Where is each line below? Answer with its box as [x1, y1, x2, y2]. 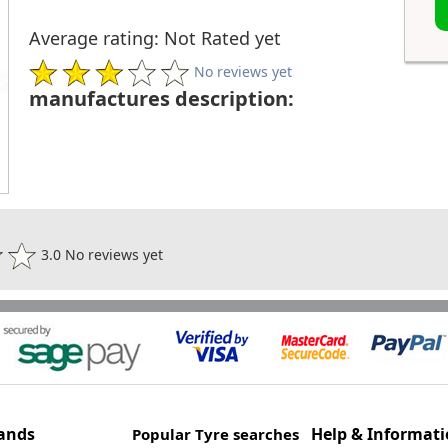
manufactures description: [29, 85, 294, 113]
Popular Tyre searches [132, 424, 299, 445]
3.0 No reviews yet [37, 244, 163, 264]
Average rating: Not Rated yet [29, 26, 281, 51]
